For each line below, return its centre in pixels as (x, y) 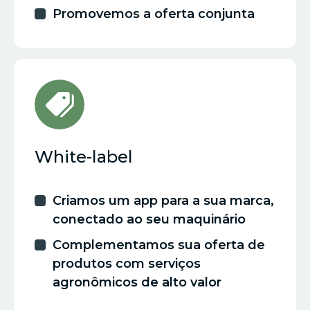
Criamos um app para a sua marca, (163, 201)
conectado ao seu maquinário (149, 220)
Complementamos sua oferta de (159, 245)
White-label (84, 157)
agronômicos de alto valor (137, 283)
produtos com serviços (127, 264)
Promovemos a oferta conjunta (154, 13)
